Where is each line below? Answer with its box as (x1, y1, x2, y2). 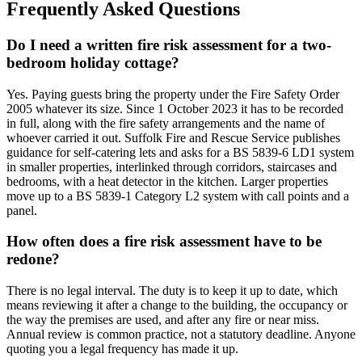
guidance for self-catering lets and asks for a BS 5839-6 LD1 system (6, 145, 354, 159)
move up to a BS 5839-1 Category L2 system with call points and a (6, 188, 349, 203)
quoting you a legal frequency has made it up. (6, 342, 238, 356)
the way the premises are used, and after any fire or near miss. (6, 313, 319, 327)
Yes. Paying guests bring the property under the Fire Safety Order (6, 86, 339, 101)
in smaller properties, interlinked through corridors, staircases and (6, 159, 337, 174)
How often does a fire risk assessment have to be (6, 233, 322, 250)
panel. (6, 203, 37, 217)
